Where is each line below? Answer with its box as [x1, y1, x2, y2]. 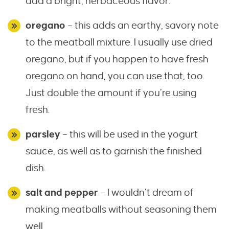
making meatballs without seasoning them [26, 204, 217, 215]
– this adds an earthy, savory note [65, 20, 219, 31]
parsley [26, 129, 60, 140]
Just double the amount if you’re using [26, 87, 197, 99]
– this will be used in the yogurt [60, 129, 198, 140]
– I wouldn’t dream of [98, 187, 194, 198]
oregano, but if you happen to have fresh [26, 54, 209, 65]
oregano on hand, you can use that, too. [26, 71, 204, 82]
